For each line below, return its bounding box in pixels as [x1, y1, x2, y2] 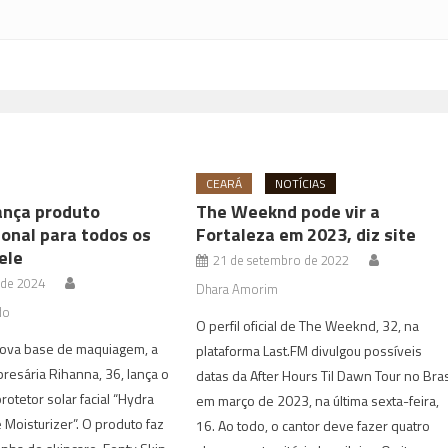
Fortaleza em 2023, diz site [196, 220, 417, 248]
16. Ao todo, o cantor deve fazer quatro [196, 414, 431, 436]
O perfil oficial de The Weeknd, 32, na [196, 314, 420, 336]
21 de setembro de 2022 [213, 249, 350, 270]
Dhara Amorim [196, 278, 279, 299]
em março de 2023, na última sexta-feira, [196, 389, 440, 411]
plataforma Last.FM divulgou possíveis [196, 339, 423, 361]
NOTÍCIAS [275, 173, 327, 193]
